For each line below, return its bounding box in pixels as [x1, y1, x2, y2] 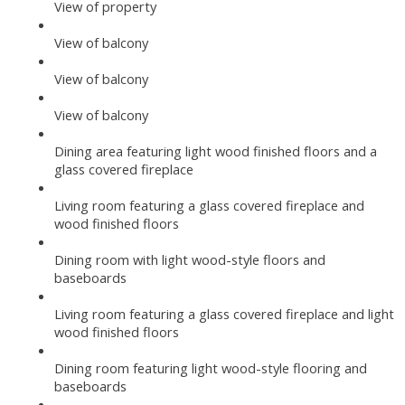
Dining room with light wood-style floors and [54, 250, 325, 268]
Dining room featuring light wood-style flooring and [54, 358, 367, 377]
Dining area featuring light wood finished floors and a [54, 141, 377, 160]
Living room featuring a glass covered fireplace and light [54, 304, 394, 323]
